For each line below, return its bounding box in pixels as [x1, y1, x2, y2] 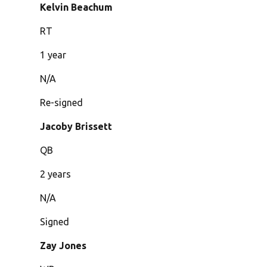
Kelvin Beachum [40, 2, 113, 13]
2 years [40, 169, 72, 180]
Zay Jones [40, 240, 87, 252]
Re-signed [40, 97, 83, 108]
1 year [40, 49, 67, 61]
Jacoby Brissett [40, 121, 113, 132]
